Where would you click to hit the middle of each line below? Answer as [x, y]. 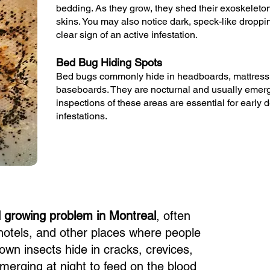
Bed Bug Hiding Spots [109, 62]
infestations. [82, 116]
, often [173, 216]
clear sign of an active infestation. [127, 35]
